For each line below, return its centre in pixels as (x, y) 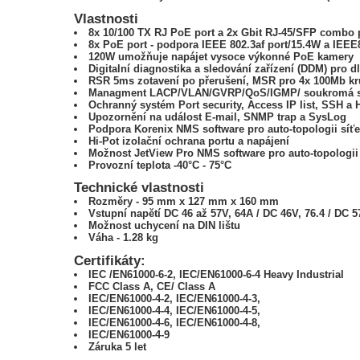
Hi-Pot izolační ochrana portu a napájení (189, 141)
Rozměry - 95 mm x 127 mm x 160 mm (184, 202)
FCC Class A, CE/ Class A (152, 286)
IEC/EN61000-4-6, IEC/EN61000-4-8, (175, 322)
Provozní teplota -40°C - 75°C (160, 165)
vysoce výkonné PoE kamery (281, 56)
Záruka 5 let (118, 346)
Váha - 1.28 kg (124, 238)
